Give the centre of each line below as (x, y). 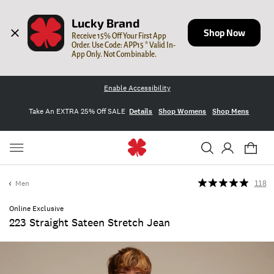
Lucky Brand (106, 23)
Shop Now (224, 32)
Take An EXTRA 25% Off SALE (77, 111)
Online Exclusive (36, 209)
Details (141, 111)
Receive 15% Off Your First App (119, 36)
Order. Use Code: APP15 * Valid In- (124, 45)
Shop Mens (231, 111)
